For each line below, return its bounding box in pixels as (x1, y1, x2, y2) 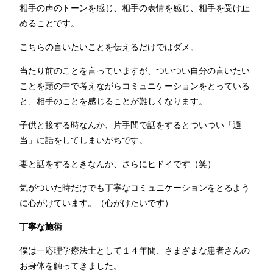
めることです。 (19, 18, 79, 29)
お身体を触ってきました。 (19, 261, 122, 271)
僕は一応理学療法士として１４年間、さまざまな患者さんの (19, 246, 250, 256)
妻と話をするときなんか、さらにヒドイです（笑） (19, 159, 216, 169)
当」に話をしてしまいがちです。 (19, 135, 147, 146)
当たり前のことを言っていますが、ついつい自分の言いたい (19, 66, 250, 76)
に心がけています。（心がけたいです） (19, 198, 173, 208)
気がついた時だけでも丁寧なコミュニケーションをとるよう (19, 183, 250, 193)
